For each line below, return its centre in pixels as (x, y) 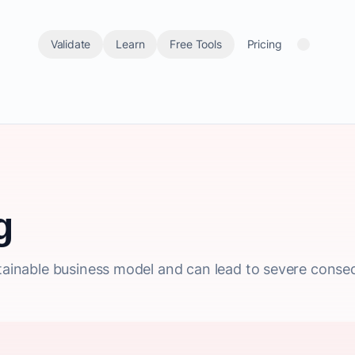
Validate (71, 44)
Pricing (264, 44)
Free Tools (196, 44)
